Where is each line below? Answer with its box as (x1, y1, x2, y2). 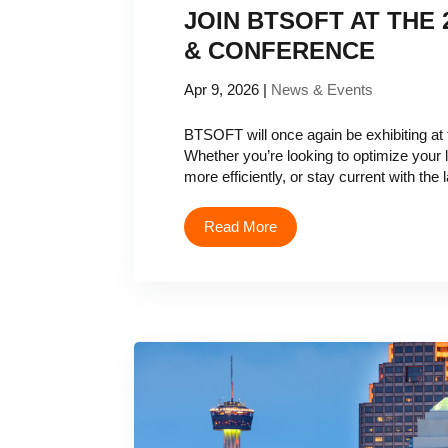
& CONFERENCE (184, 37, 376, 64)
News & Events (271, 81, 374, 98)
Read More (204, 218, 278, 235)
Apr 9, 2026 (184, 81, 260, 98)
